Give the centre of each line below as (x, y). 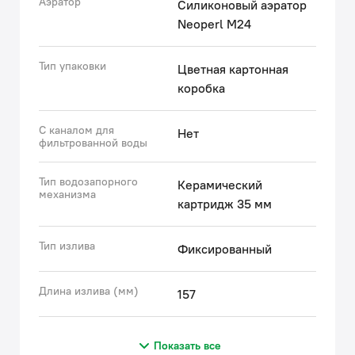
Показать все (187, 345)
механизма (67, 194)
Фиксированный (225, 249)
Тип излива (67, 246)
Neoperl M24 (214, 24)
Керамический (220, 185)
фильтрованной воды (93, 143)
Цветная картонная (233, 69)
